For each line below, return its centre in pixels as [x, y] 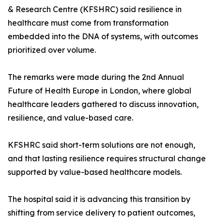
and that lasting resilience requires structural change [107, 158]
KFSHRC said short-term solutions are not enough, [101, 145]
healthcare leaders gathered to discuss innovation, [103, 104]
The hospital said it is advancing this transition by [99, 199]
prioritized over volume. [52, 50]
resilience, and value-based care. [70, 118]
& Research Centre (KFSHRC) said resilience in [95, 9]
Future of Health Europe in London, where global [100, 91]
